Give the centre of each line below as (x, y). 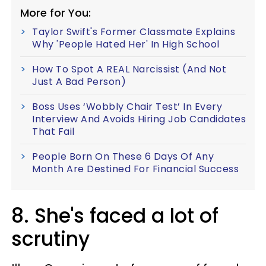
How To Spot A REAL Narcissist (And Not (129, 69)
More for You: (56, 13)
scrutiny (50, 239)
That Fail (53, 132)
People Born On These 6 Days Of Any (123, 156)
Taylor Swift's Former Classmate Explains (134, 32)
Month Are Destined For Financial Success (135, 169)
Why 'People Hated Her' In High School (126, 44)
